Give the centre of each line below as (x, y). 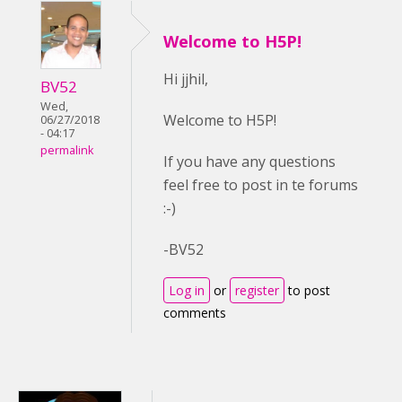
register (257, 290)
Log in (187, 290)
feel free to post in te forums (261, 185)
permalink (67, 151)
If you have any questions (249, 162)
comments (195, 313)
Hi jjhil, (186, 79)
